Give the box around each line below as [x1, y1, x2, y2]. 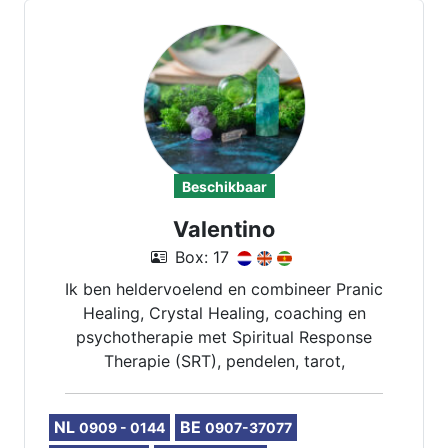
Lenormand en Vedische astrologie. [91, 375, 357, 395]
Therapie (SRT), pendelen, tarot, [103, 351, 345, 371]
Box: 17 [175, 247, 229, 267]
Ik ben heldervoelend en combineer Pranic [65, 279, 383, 299]
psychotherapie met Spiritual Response [76, 327, 372, 347]
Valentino [173, 216, 275, 242]
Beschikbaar [181, 178, 267, 195]
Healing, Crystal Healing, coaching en [82, 303, 366, 323]
